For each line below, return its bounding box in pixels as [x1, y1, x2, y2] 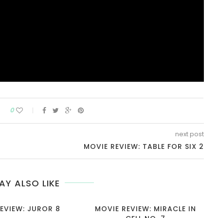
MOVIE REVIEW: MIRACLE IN [95, 203, 196, 214]
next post [175, 129, 204, 139]
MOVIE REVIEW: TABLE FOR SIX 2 [83, 141, 204, 151]
